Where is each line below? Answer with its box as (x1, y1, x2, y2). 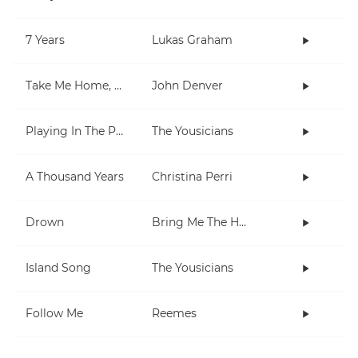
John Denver (152, 78, 223, 93)
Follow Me (26, 306, 83, 321)
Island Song (26, 261, 91, 276)
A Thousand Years (26, 169, 124, 185)
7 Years (26, 33, 65, 48)
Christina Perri (152, 169, 233, 185)
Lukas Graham (152, 33, 233, 48)
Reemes (152, 306, 197, 321)
